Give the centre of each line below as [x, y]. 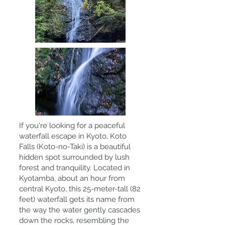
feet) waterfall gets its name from [77, 199]
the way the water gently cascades [80, 210]
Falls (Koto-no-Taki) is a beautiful [75, 147]
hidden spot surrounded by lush [74, 157]
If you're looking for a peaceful [72, 126]
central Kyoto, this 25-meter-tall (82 [80, 189]
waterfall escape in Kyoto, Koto [73, 136]
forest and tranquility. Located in [75, 168]
